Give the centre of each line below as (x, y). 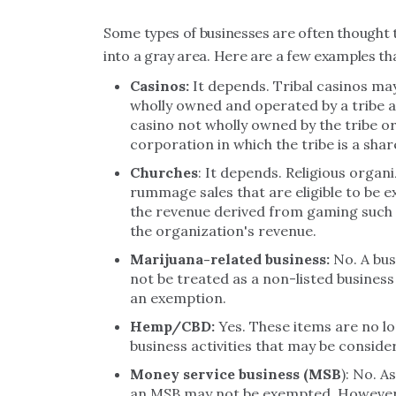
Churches (164, 172)
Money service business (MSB (236, 374)
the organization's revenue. (223, 231)
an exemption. (178, 298)
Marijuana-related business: (230, 259)
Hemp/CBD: (172, 326)
